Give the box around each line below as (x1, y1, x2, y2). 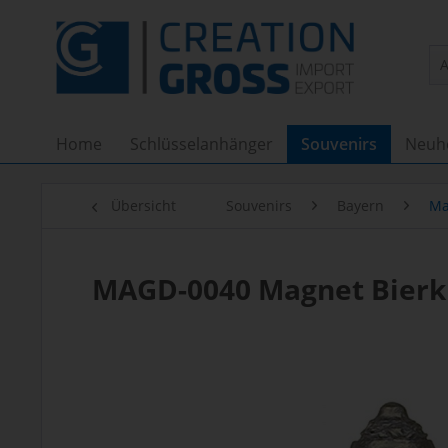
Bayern (337, 196, 384, 215)
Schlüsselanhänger (130, 133, 273, 155)
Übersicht (111, 196, 176, 215)
